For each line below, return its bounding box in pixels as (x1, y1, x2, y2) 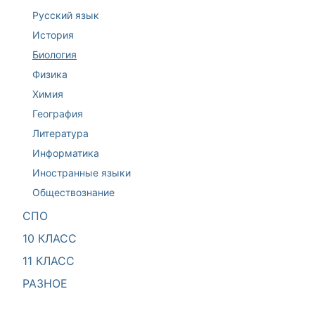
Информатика (32, 146, 99, 159)
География (32, 107, 83, 120)
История (32, 28, 74, 41)
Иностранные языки (32, 166, 131, 179)
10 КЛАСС (22, 231, 77, 245)
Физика (32, 67, 67, 80)
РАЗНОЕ (22, 276, 67, 290)
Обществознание (32, 186, 115, 198)
